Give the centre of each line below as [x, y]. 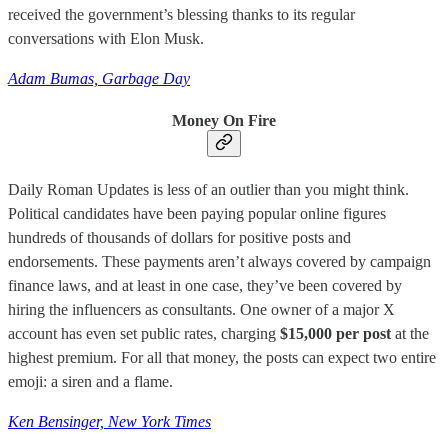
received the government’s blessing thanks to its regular [181, 14]
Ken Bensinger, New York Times [109, 422]
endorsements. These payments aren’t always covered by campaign [219, 262]
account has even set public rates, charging [144, 334]
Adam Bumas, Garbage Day [99, 78]
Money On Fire [224, 120]
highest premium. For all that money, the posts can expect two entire [222, 358]
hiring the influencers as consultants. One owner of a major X [201, 310]
